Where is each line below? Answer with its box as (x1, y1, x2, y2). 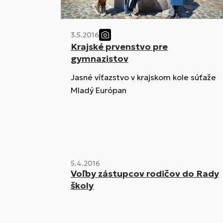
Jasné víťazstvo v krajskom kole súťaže (71, 72, 216, 83)
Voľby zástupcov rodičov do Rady (71, 167, 219, 179)
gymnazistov (71, 53, 128, 65)
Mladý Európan (71, 85, 126, 96)
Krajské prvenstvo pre (71, 41, 168, 53)
